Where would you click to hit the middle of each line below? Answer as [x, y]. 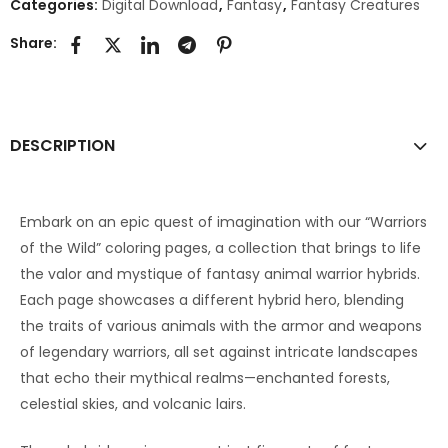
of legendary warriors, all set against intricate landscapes [219, 351]
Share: [33, 43]
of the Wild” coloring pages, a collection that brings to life [220, 247]
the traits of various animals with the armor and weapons [221, 325]
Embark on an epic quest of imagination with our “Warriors [223, 221]
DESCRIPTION [62, 145]
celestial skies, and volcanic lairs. [133, 403]
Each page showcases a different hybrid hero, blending [212, 299]
